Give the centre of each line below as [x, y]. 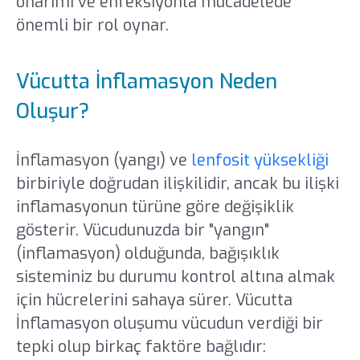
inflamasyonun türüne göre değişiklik [155, 207]
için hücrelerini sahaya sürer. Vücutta [154, 300]
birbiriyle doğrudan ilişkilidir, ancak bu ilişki [177, 183]
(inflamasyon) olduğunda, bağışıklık [147, 253]
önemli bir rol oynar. [92, 25]
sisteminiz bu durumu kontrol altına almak [175, 276]
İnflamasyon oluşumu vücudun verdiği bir [169, 323]
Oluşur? [52, 112]
